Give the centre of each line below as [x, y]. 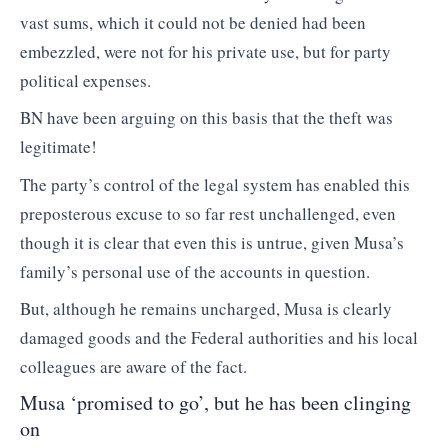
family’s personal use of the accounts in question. [195, 271]
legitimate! [58, 147]
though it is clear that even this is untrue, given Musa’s [212, 242]
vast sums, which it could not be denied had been [193, 22]
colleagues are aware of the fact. [133, 367]
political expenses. [85, 80]
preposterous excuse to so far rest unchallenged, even [208, 213]
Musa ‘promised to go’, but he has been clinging [215, 402]
